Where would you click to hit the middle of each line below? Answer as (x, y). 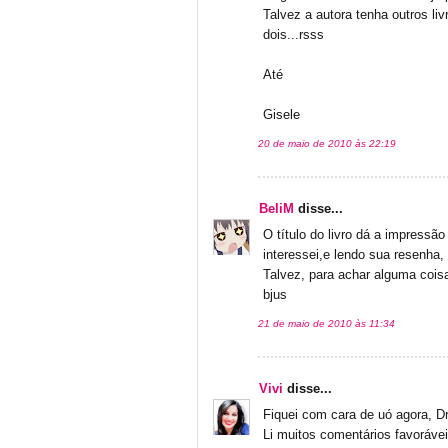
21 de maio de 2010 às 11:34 (326, 323)
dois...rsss (293, 34)
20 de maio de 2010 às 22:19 (327, 143)
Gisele (281, 114)
